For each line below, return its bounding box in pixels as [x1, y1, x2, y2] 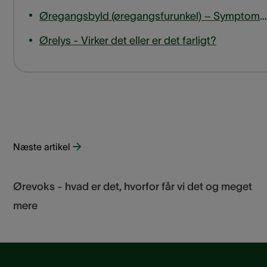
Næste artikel [13, 141, 70, 153]
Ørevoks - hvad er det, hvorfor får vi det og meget [13, 180, 252, 193]
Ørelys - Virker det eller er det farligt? [39, 35, 216, 47]
